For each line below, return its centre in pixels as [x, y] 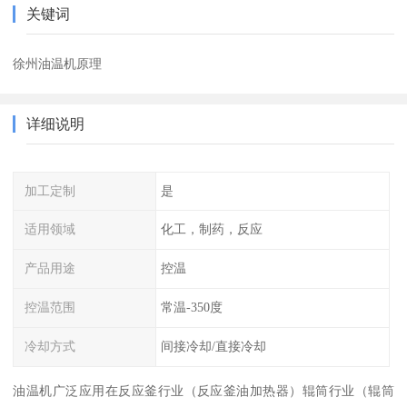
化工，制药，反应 [211, 229]
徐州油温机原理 [58, 63]
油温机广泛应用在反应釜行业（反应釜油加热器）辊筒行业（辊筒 [203, 390]
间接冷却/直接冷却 [213, 346]
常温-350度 [191, 308]
